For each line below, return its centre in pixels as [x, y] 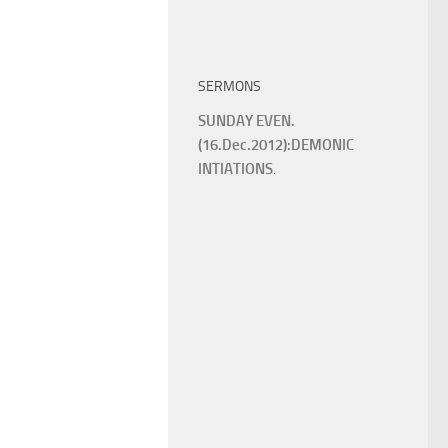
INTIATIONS [235, 168]
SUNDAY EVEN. [246, 120]
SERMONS [229, 86]
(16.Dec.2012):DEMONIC [276, 144]
